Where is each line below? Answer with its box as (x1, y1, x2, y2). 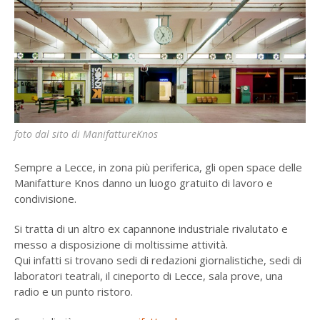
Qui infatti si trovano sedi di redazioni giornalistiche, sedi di (14, 253, 301, 268)
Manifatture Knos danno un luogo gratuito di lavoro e (14, 176, 273, 191)
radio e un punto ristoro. (14, 284, 133, 299)
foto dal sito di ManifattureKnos (14, 127, 158, 141)
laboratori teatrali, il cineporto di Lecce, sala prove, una (14, 269, 283, 284)
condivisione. (14, 191, 76, 206)
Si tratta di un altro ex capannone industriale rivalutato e (14, 221, 288, 236)
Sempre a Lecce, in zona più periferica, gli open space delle (14, 160, 302, 175)
